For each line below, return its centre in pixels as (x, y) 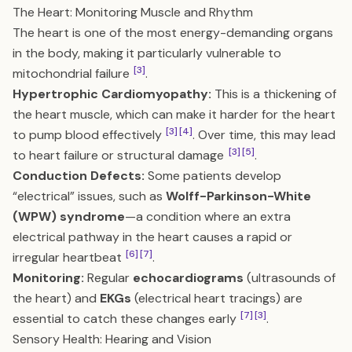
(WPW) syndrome (69, 216)
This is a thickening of (274, 94)
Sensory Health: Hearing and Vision (112, 339)
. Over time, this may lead (264, 135)
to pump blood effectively (89, 135)
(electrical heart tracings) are (217, 298)
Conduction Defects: (79, 176)
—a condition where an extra (208, 216)
